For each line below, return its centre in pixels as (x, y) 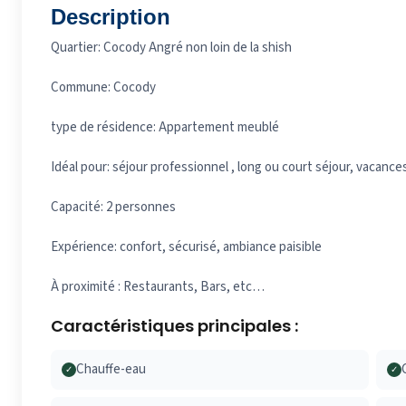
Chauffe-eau (111, 370)
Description (111, 17)
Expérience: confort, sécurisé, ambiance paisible (186, 247)
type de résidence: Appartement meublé (165, 128)
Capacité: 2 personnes (113, 208)
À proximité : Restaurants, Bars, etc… (158, 287)
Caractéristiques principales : (174, 326)
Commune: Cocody (103, 88)
